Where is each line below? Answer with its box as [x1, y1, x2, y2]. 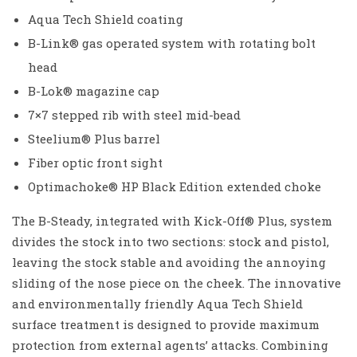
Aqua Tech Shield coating [28, 11, 183, 27]
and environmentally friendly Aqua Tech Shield [12, 296, 303, 312]
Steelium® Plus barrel [28, 131, 160, 147]
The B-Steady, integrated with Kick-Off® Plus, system [12, 213, 332, 229]
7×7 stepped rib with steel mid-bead [28, 107, 241, 123]
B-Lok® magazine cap [28, 83, 159, 99]
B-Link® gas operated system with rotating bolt [28, 35, 316, 51]
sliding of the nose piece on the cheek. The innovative [12, 275, 341, 291]
